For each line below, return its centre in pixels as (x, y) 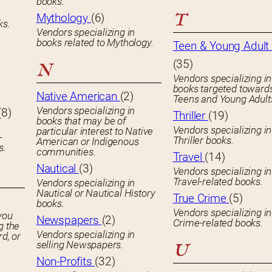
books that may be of (81, 121)
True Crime (201, 199)
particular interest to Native (95, 131)
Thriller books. (203, 141)
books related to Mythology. (95, 43)
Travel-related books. (218, 182)
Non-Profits (66, 262)
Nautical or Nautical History (96, 193)
